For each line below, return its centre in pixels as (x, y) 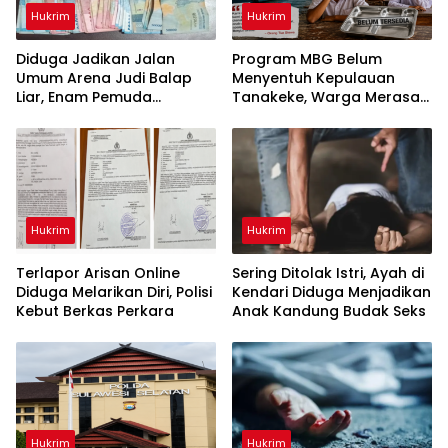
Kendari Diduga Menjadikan (331, 291)
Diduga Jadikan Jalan (95, 58)
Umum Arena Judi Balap (104, 77)
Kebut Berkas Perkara (95, 310)
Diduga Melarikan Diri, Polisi (114, 291)
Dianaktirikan (279, 115)
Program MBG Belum (307, 58)
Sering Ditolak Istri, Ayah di (328, 272)
